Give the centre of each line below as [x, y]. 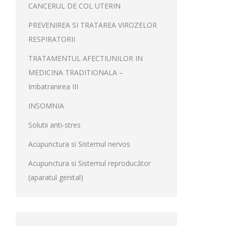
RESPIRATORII [52, 39]
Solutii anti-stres [54, 125]
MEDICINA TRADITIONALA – [76, 72]
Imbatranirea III [53, 87]
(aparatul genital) [56, 177]
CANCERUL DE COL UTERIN [74, 6]
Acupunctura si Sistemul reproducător [90, 163]
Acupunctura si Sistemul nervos [79, 144]
